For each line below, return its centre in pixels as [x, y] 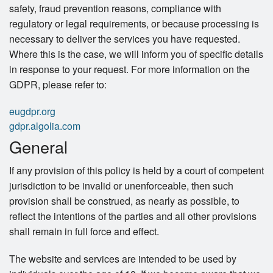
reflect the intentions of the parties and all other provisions [133, 216]
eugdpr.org [32, 112]
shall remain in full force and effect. [84, 232]
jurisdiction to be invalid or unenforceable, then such [121, 186]
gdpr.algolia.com [45, 126]
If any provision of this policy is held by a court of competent [136, 171]
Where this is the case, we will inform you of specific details [136, 54]
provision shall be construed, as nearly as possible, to [124, 201]
